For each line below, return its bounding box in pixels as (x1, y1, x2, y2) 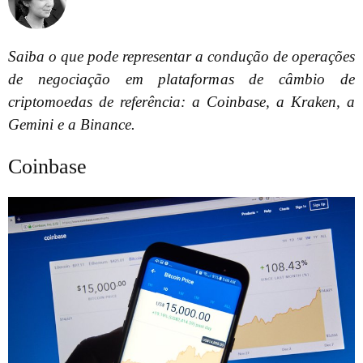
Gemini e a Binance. (8, 116, 135, 134)
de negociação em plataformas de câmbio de (8, 70, 355, 88)
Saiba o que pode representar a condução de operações (8, 48, 355, 66)
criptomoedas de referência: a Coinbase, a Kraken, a (8, 93, 355, 111)
